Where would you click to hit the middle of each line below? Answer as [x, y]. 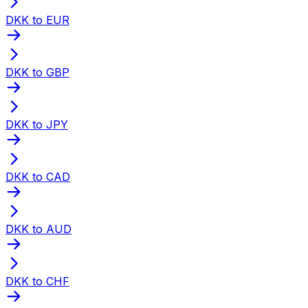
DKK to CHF [37, 281]
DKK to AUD [38, 229]
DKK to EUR [37, 20]
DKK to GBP [37, 72]
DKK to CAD [38, 176]
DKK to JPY [37, 124]
